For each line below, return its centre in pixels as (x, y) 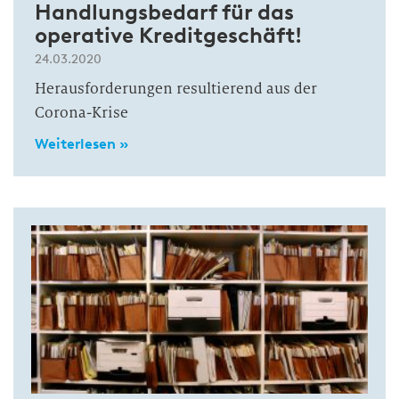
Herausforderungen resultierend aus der (176, 89)
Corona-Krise (81, 113)
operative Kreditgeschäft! (168, 35)
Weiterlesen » (81, 144)
